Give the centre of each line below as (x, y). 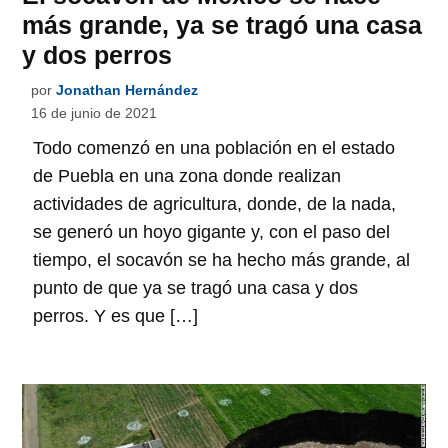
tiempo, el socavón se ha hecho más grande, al (222, 260)
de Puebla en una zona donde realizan (187, 176)
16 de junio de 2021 (94, 113)
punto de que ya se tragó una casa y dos (196, 288)
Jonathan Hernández (127, 90)
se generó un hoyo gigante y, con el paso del (212, 232)
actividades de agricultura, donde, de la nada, (215, 204)
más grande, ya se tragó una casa (222, 25)
